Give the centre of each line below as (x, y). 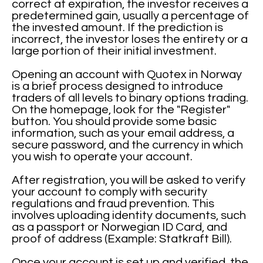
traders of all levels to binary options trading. (130, 98)
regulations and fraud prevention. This (113, 204)
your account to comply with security (110, 192)
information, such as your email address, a (123, 133)
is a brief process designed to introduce (118, 86)
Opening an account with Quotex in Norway (127, 75)
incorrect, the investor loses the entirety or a (130, 39)
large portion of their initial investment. (114, 51)
